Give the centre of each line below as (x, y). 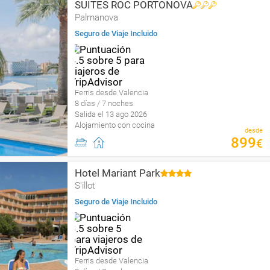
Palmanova (96, 17)
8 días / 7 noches (104, 103)
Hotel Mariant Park (118, 173)
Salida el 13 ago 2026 (111, 114)
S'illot (85, 186)
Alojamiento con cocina (115, 125)
